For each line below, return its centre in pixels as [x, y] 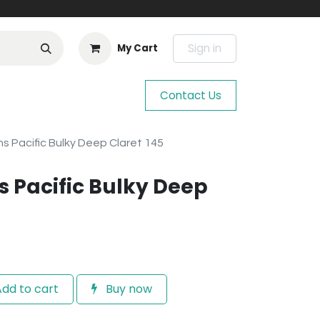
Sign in [205, 48]
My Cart [137, 49]
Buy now [127, 289]
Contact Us [191, 95]
